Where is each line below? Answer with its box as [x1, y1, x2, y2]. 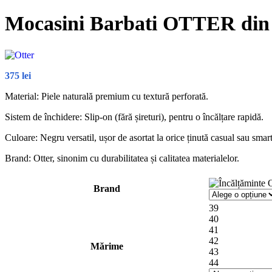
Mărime [90, 240, 123, 251]
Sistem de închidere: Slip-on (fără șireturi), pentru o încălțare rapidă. [5, 111, 263, 122]
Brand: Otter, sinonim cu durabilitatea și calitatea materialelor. [5, 152, 239, 163]
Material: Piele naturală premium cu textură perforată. [5, 90, 208, 101]
